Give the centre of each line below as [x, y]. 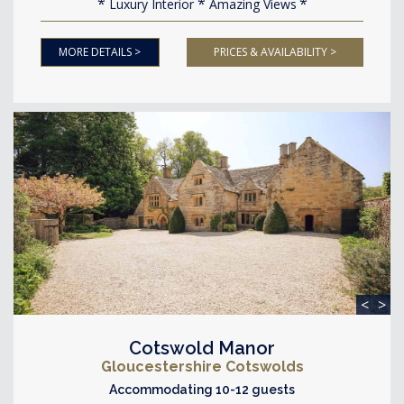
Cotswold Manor [202, 348]
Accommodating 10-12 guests [202, 390]
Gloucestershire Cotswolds [202, 367]
